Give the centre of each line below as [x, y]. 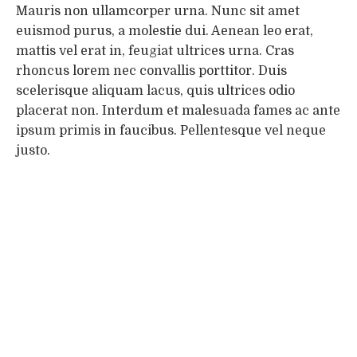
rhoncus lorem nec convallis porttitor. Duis [151, 71]
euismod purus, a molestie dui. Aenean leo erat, [165, 31]
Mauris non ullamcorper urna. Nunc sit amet [158, 11]
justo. [33, 150]
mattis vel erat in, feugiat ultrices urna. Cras [155, 51]
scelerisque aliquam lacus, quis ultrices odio [155, 90]
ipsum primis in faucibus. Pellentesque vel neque [171, 130]
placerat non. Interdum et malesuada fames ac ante [178, 110]
